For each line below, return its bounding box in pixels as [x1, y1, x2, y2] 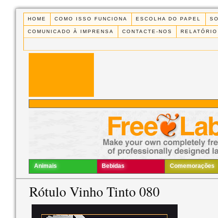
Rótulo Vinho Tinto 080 [29, 182, 160, 201]
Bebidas [102, 163, 125, 170]
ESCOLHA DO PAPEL [136, 16, 201, 22]
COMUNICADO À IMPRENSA [28, 28, 114, 34]
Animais [34, 163, 57, 170]
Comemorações [170, 163, 215, 170]
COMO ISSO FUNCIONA [54, 16, 128, 22]
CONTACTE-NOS [122, 28, 173, 34]
